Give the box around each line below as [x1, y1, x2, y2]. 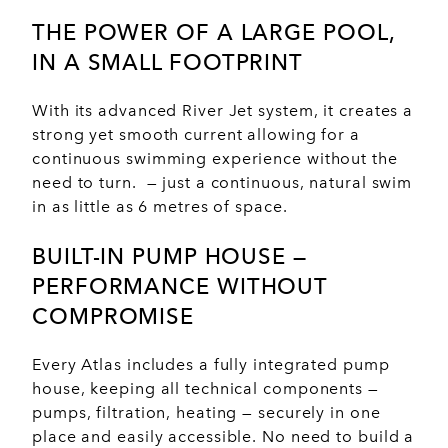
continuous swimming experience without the [32, 148, 398, 168]
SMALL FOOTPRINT [87, 48, 303, 75]
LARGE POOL [240, 18, 389, 45]
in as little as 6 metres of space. [32, 196, 288, 216]
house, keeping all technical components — [32, 378, 379, 398]
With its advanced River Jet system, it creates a [32, 100, 414, 120]
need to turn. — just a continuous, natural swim [32, 172, 413, 192]
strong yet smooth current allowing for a [32, 124, 360, 144]
